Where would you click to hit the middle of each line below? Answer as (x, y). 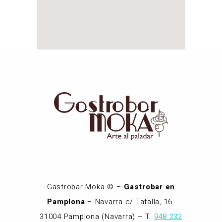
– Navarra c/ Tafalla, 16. (130, 201)
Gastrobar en (150, 187)
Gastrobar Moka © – (85, 187)
